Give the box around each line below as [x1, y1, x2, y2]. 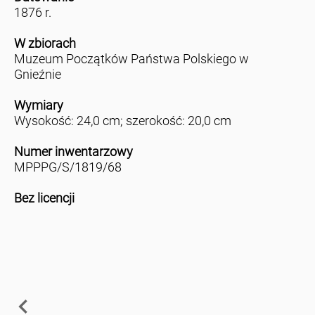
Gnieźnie [13, 67, 61, 82]
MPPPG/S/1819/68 [13, 160, 122, 175]
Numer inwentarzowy [13, 144, 133, 160]
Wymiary [13, 98, 63, 113]
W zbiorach [13, 36, 76, 51]
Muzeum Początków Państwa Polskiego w [13, 51, 249, 67]
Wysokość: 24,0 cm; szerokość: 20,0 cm [13, 113, 231, 129]
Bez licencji [13, 191, 75, 206]
